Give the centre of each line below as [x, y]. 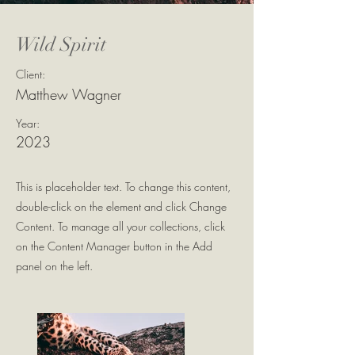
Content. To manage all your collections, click [120, 226]
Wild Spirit [61, 44]
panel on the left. [54, 266]
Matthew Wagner [69, 94]
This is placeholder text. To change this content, [123, 187]
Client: [31, 74]
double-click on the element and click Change [121, 206]
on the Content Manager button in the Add [114, 246]
